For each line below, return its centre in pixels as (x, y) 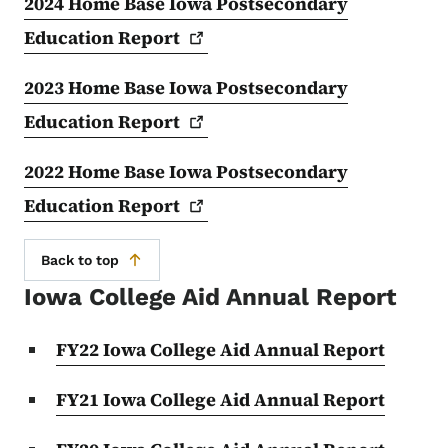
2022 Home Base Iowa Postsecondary (186, 171)
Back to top (80, 259)
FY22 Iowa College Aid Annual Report (220, 349)
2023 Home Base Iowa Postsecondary (186, 87)
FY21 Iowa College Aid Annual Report (220, 399)
